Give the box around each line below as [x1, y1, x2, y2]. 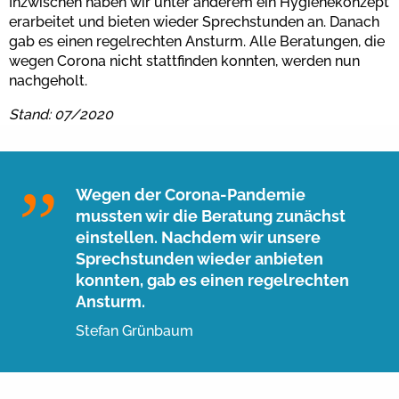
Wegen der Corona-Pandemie [75, 184, 305, 204]
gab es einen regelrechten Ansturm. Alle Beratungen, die [9, 32, 385, 50]
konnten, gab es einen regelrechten [75, 270, 349, 289]
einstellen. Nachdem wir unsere [75, 227, 321, 247]
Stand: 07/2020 [9, 105, 113, 123]
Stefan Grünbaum [75, 322, 193, 339]
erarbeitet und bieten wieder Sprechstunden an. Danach [9, 12, 379, 30]
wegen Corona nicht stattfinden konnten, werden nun [9, 52, 360, 69]
